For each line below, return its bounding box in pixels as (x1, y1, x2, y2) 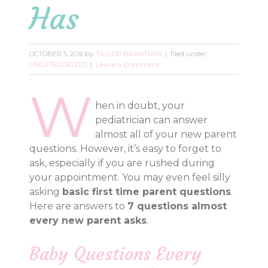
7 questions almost (127, 200, 227, 212)
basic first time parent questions (62, 186, 232, 197)
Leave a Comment (96, 60, 160, 69)
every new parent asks (29, 215, 147, 226)
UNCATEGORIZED (29, 60, 88, 69)
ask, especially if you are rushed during (29, 157, 215, 169)
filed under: (170, 49, 209, 58)
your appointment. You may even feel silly (29, 172, 231, 183)
